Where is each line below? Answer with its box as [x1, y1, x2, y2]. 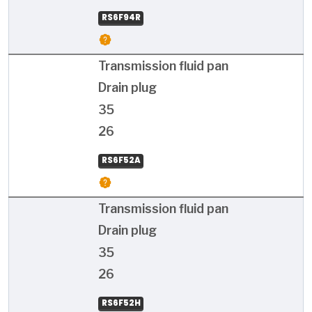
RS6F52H [101, 297, 141, 309]
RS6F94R [101, 11, 141, 23]
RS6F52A [101, 154, 141, 166]
